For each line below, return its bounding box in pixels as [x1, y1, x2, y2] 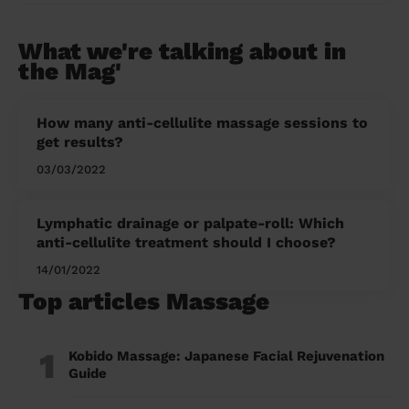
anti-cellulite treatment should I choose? [37, 234, 336, 252]
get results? [37, 133, 123, 152]
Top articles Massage [18, 288, 269, 316]
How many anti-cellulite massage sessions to [37, 114, 368, 132]
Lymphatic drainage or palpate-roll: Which [37, 215, 344, 233]
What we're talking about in [18, 37, 346, 66]
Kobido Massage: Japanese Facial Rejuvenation [68, 348, 384, 365]
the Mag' [18, 58, 121, 86]
